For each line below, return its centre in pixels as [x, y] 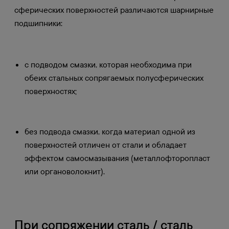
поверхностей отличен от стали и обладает [106, 145]
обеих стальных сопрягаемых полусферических [114, 78]
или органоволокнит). [65, 171]
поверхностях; [51, 91]
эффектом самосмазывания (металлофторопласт [117, 158]
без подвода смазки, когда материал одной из [110, 131]
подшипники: [38, 23]
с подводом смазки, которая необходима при [108, 64]
